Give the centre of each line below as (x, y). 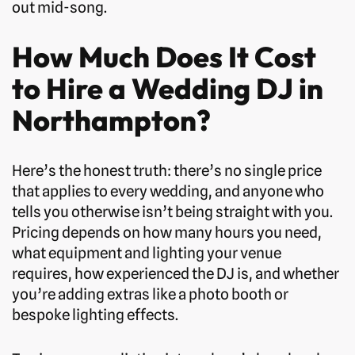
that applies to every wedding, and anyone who (168, 191)
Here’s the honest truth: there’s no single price (167, 170)
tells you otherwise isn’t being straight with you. (172, 211)
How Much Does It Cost (164, 56)
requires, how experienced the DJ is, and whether (176, 273)
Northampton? (111, 120)
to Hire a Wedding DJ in (168, 88)
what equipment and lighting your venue (147, 252)
